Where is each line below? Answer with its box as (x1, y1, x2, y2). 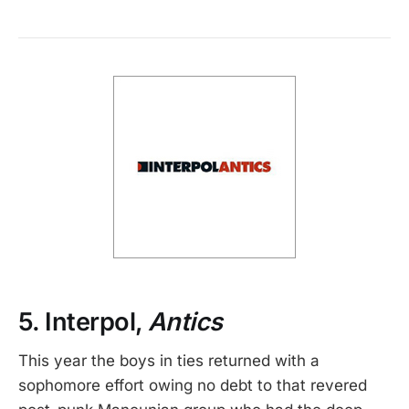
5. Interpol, (18, 307, 148, 338)
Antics (147, 307, 223, 338)
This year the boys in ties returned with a (18, 351, 320, 370)
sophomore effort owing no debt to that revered (18, 375, 367, 394)
